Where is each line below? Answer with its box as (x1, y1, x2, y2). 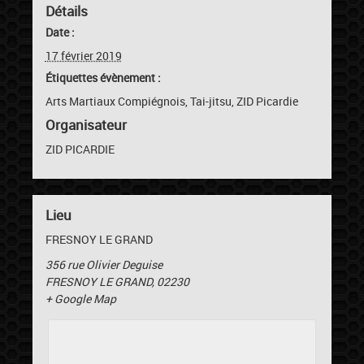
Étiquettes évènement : (45, 70, 161, 86)
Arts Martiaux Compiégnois (45, 93, 185, 110)
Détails (45, 2, 88, 21)
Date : (45, 24, 75, 41)
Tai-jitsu (189, 93, 232, 110)
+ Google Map (45, 290, 116, 306)
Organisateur (45, 115, 127, 135)
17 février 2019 (45, 48, 122, 64)
